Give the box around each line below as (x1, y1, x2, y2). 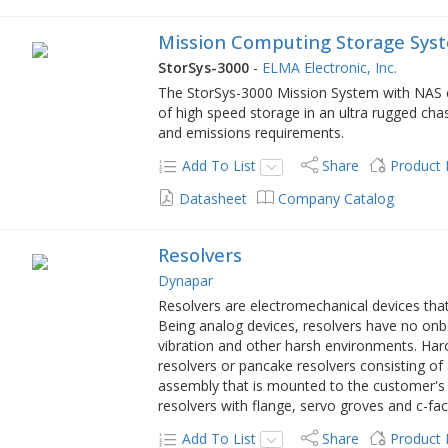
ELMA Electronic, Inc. (262, 58, 398, 78)
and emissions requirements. (158, 123, 345, 143)
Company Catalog (278, 189, 395, 209)
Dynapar (158, 271, 214, 291)
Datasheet (179, 189, 248, 209)
